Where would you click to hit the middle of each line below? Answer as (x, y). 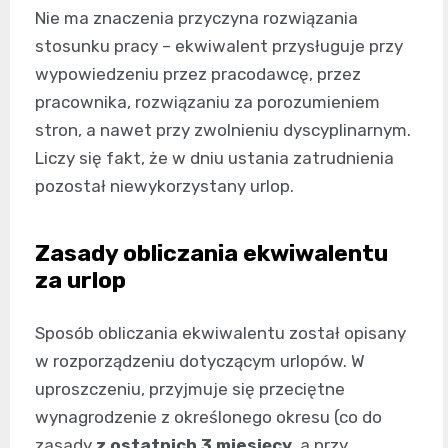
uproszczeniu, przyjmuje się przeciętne (190, 389)
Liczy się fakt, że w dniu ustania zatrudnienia (214, 158)
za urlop (80, 280)
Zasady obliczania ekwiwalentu (211, 253)
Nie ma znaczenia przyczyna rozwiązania (196, 18)
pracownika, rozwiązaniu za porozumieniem (207, 102)
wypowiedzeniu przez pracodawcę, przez (198, 74)
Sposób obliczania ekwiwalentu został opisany (220, 333)
